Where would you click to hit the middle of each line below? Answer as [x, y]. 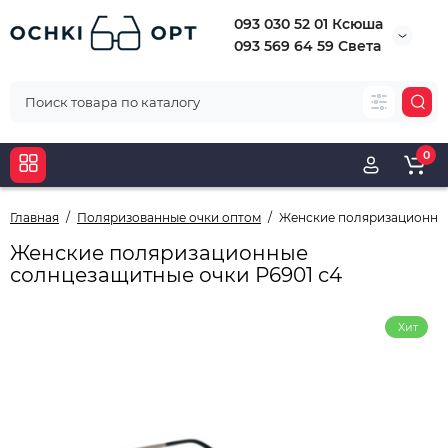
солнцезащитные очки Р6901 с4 [176, 275]
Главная [34, 217]
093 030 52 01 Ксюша [308, 24]
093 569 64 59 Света [307, 46]
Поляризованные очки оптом [169, 217]
